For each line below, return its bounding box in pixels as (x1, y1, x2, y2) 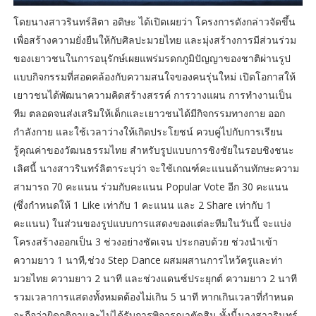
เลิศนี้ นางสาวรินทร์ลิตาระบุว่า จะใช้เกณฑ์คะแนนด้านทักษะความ (13, 162, 299, 176)
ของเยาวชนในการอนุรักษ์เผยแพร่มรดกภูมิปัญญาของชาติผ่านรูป (13, 51, 291, 66)
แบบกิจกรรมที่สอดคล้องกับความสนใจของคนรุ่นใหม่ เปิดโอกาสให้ (13, 70, 296, 84)
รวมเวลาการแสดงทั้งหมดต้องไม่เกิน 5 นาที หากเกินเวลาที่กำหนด (13, 290, 293, 304)
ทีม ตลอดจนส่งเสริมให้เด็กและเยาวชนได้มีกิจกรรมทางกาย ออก (13, 107, 285, 121)
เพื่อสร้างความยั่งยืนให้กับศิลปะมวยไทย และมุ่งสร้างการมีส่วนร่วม (13, 33, 296, 47)
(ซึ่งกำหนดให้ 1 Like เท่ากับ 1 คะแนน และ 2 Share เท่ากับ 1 (13, 198, 272, 212)
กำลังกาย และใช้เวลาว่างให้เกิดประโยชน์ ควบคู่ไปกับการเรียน (13, 125, 283, 139)
